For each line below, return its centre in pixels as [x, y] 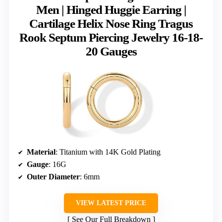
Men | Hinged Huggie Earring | [111, 9]
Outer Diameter [53, 176]
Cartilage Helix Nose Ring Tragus [111, 23]
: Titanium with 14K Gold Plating [108, 152]
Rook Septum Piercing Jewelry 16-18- [111, 37]
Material [41, 152]
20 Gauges [111, 51]
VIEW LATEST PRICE [111, 203]
